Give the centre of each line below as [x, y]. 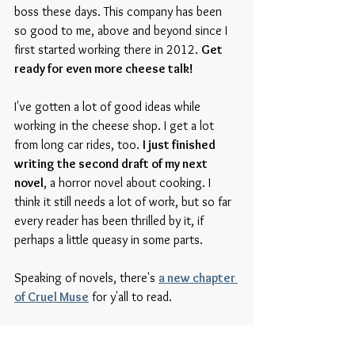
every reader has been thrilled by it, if [111, 220]
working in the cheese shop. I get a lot [116, 125]
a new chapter [198, 277]
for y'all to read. [132, 296]
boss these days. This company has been [120, 11]
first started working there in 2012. [108, 49]
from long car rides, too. [78, 144]
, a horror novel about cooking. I [129, 182]
